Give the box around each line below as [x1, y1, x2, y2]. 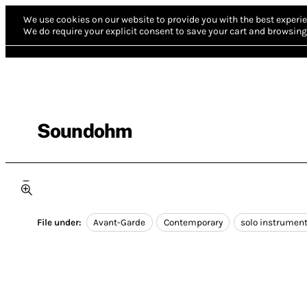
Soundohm [37, 119, 132, 142]
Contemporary [163, 217, 223, 228]
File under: [37, 217, 82, 228]
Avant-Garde [93, 217, 146, 228]
